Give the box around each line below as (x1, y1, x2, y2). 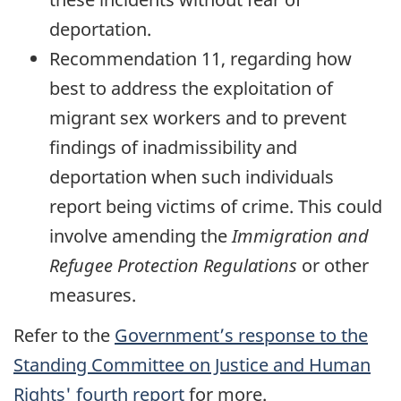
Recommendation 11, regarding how (49, 47, 352, 72)
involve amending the (49, 224, 232, 249)
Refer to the (13, 322, 115, 347)
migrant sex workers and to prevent (49, 106, 346, 131)
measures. (49, 283, 136, 308)
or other (297, 253, 369, 278)
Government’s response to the (115, 322, 368, 347)
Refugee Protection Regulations (49, 253, 297, 278)
